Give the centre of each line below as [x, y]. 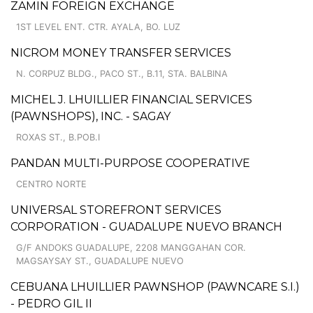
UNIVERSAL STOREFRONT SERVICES [116, 210]
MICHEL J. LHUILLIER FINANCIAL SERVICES [131, 99]
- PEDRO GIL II [51, 303]
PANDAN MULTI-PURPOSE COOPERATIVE [130, 163]
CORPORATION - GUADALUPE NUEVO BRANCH [146, 226]
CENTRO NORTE [51, 184]
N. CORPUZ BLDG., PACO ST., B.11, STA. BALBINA [122, 73]
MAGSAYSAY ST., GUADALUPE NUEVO [100, 261]
